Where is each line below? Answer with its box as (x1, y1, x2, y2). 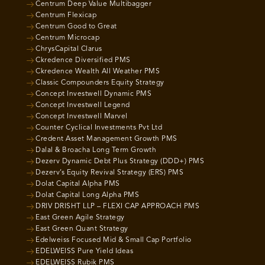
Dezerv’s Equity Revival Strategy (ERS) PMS (35, 169, 183, 176)
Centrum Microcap (35, 34, 99, 41)
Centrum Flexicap (35, 12, 96, 19)
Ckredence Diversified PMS (35, 57, 131, 64)
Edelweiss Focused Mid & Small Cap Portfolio (35, 237, 192, 244)
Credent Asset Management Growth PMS (35, 135, 177, 143)
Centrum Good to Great (35, 23, 117, 30)
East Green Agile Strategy (35, 214, 125, 221)
